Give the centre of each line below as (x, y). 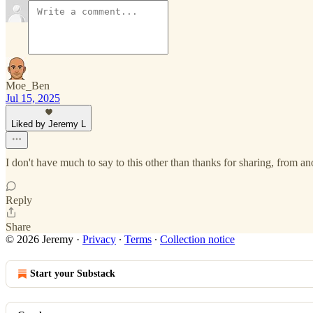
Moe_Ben (28, 86)
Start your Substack (73, 274)
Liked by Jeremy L (49, 124)
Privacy (99, 239)
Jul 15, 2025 (33, 98)
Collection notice (197, 239)
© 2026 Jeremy (39, 239)
